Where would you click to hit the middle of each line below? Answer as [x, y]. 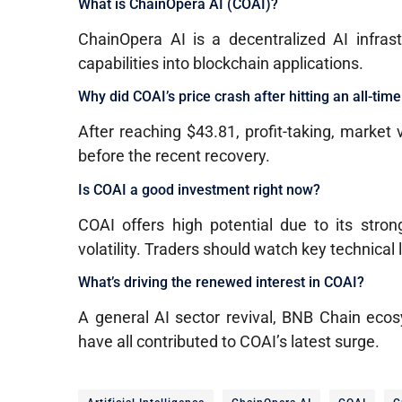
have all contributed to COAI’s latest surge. [229, 342]
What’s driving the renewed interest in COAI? [222, 283]
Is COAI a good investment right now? [200, 189]
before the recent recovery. [175, 156]
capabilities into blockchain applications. [221, 64]
